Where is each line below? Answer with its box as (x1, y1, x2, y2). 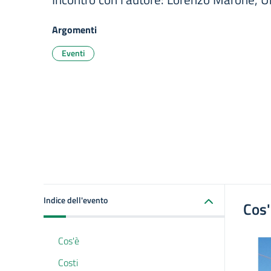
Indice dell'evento (44, 194, 108, 206)
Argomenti (52, 22, 97, 37)
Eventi (62, 47, 85, 59)
